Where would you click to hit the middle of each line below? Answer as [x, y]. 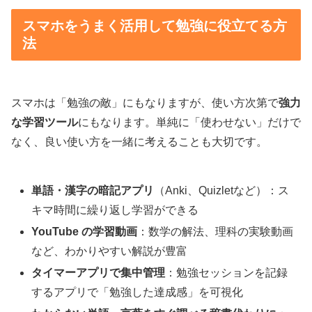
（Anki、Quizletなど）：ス [222, 190]
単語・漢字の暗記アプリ [93, 190]
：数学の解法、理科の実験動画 [216, 231]
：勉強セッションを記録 [227, 273]
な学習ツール [45, 123]
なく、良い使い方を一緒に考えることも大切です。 [139, 142]
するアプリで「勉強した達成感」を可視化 [138, 292]
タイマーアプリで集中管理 [99, 273]
